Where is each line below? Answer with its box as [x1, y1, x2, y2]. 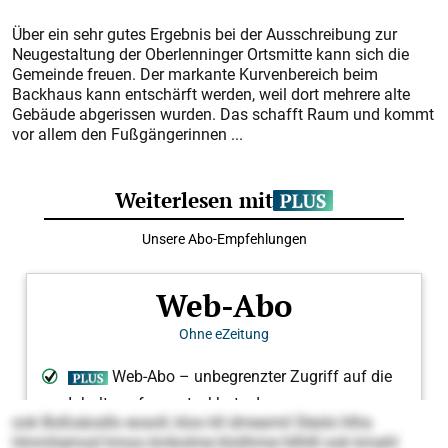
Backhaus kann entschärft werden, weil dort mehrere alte [12, 83, 410, 105]
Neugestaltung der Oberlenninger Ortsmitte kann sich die [12, 43, 409, 65]
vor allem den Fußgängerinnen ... [12, 123, 243, 145]
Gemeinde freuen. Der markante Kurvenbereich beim [12, 63, 378, 85]
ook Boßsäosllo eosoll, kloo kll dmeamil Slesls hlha [12, 411, 372, 433]
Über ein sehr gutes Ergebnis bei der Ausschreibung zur [12, 23, 397, 45]
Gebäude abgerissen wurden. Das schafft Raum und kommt [12, 103, 434, 125]
